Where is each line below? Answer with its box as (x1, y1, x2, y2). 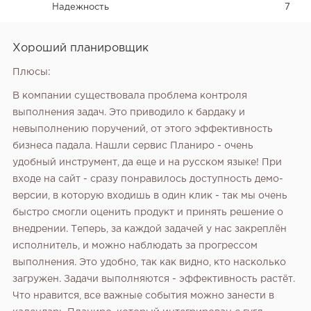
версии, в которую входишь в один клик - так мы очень (12, 192, 287, 201)
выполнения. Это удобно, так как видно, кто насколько (12, 258, 286, 267)
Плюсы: (12, 68, 51, 77)
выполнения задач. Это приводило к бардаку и (12, 108, 245, 117)
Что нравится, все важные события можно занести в (12, 292, 274, 301)
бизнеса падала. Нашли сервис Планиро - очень (12, 142, 253, 151)
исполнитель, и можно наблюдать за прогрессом (12, 242, 258, 251)
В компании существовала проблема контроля (12, 92, 247, 101)
